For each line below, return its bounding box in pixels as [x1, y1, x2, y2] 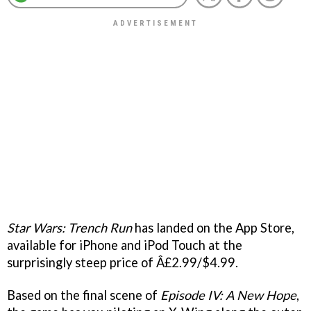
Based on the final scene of [7, 287, 160, 303]
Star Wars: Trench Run [7, 219, 132, 235]
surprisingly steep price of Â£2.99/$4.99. [7, 254, 238, 270]
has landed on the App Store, [132, 219, 294, 235]
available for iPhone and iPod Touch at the [7, 237, 242, 253]
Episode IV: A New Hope [160, 287, 296, 303]
